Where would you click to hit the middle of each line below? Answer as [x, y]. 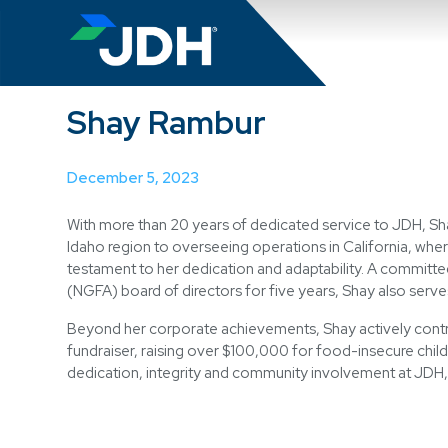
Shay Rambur [167, 122]
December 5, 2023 [133, 178]
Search [288, 28]
